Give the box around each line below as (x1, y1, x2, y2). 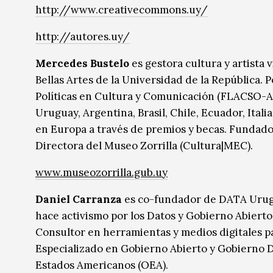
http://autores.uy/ (35, 30, 130, 44)
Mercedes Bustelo (35, 57, 132, 71)
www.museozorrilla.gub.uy (35, 166, 168, 180)
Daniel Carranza (35, 193, 122, 207)
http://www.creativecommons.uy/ (35, 3, 208, 17)
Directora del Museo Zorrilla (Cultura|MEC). (35, 139, 253, 153)
